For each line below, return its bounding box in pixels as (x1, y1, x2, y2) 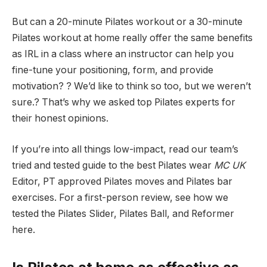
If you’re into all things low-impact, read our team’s (12, 143, 238, 155)
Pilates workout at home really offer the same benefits (12, 32, 253, 44)
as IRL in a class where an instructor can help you (12, 48, 234, 60)
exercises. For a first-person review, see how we (12, 191, 228, 203)
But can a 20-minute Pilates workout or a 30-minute (12, 16, 243, 28)
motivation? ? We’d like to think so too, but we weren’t (12, 80, 251, 92)
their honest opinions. (12, 113, 108, 125)
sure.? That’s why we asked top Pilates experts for (12, 97, 235, 108)
